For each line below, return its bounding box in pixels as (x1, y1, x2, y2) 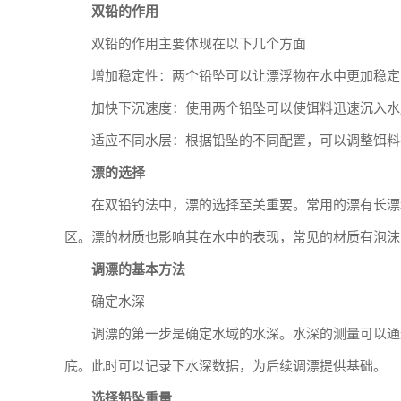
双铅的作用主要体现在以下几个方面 (91, 37, 306, 51)
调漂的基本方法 (91, 262, 185, 277)
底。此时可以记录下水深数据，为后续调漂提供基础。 (64, 359, 387, 373)
